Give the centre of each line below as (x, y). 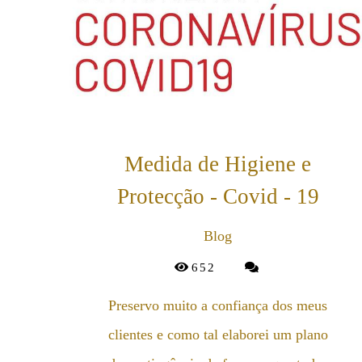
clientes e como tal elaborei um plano (218, 334)
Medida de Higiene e (218, 164)
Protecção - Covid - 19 (218, 196)
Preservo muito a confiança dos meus (218, 305)
